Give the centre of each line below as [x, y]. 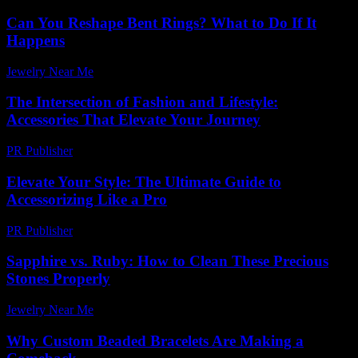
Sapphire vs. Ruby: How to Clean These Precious [167, 261]
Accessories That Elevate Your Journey [133, 120]
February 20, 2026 [127, 151]
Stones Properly [58, 279]
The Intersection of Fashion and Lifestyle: [142, 102]
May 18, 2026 [136, 310]
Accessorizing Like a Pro [87, 199]
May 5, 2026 [133, 71]
